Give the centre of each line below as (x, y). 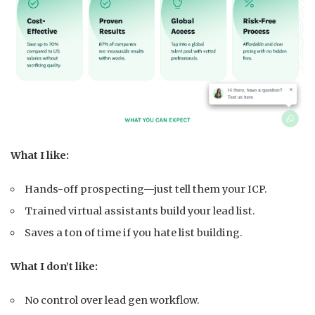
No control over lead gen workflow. (112, 300)
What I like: (40, 155)
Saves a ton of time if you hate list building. (134, 232)
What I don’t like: (54, 266)
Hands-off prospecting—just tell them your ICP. (146, 189)
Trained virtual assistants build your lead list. (140, 211)
